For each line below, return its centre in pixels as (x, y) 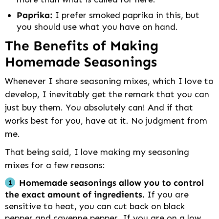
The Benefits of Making (82, 46)
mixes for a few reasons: (55, 165)
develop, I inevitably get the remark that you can (107, 95)
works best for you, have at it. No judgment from (106, 121)
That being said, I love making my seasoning (97, 152)
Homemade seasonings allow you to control (111, 183)
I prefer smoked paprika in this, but (127, 15)
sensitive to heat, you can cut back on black (95, 207)
